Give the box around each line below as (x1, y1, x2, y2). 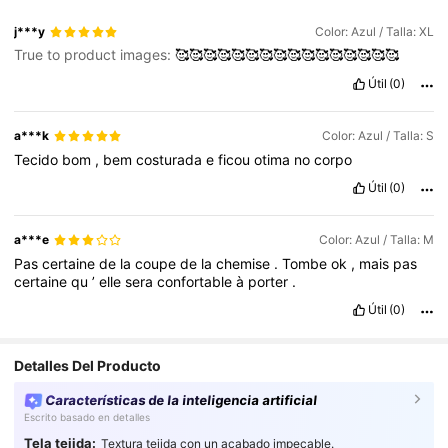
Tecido (14, 150, 63, 168)
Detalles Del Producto (14, 356, 162, 374)
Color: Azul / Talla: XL (314, 24, 434, 40)
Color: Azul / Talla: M (318, 232, 434, 248)
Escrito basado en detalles (23, 411, 150, 424)
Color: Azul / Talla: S (321, 128, 434, 144)
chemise (216, 254, 275, 272)
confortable (157, 272, 237, 290)
